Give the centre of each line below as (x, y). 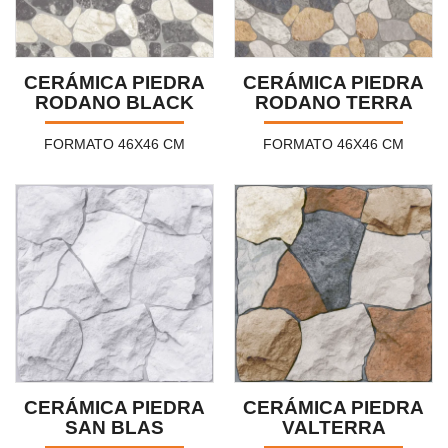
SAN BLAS (114, 427)
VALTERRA (333, 427)
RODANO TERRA (333, 102)
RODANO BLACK (114, 102)
